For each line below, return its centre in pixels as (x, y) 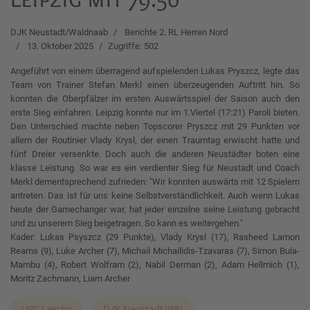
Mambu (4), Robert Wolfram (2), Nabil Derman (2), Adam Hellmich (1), (155, 265)
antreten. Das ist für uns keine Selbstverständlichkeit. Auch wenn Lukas (155, 195)
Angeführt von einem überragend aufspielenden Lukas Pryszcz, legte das (155, 71)
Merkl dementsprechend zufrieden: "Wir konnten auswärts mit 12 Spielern (155, 182)
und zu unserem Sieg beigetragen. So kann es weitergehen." (127, 223)
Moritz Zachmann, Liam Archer (70, 279)
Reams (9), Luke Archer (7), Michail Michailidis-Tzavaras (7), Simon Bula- (155, 251)
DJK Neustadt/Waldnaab (59, 32)
